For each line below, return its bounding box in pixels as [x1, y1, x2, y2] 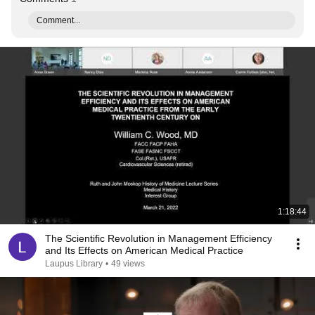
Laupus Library [45, 259, 103, 269]
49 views [111, 259, 145, 269]
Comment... [37, 15, 80, 25]
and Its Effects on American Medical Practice [45, 245, 243, 256]
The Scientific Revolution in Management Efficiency [45, 233, 272, 244]
